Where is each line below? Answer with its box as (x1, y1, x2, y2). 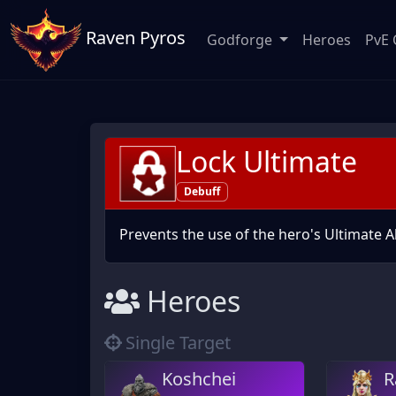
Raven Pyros (81, 26, 186, 50)
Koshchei (162, 367, 236, 392)
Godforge (207, 30, 276, 49)
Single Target (126, 331, 231, 355)
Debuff (183, 184, 220, 200)
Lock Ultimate (176, 142, 357, 180)
